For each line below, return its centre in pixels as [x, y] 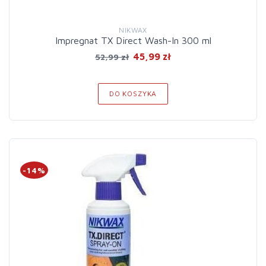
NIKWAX [133, 30]
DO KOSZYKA [133, 94]
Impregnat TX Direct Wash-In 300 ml [133, 40]
